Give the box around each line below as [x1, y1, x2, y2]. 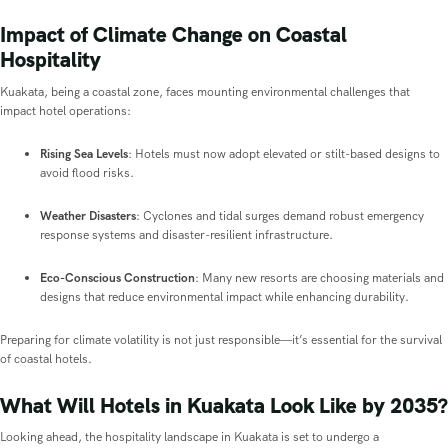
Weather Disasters [40, 207, 136, 224]
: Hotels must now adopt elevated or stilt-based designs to [128, 145, 440, 162]
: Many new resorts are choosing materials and [195, 269, 444, 286]
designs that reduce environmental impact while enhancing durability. [40, 288, 409, 305]
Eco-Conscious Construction [40, 269, 195, 286]
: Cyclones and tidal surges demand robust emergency [136, 207, 424, 224]
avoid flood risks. [40, 164, 134, 181]
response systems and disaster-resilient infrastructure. [40, 226, 333, 243]
